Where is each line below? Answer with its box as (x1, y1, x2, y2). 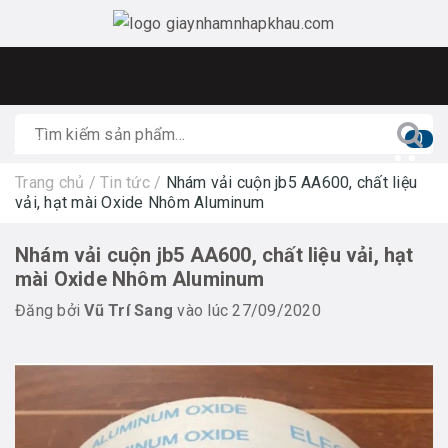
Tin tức (100, 173, 150, 192)
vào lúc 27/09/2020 (173, 301, 321, 320)
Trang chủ (15, 173, 85, 192)
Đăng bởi (15, 301, 85, 320)
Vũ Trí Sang (84, 301, 173, 320)
